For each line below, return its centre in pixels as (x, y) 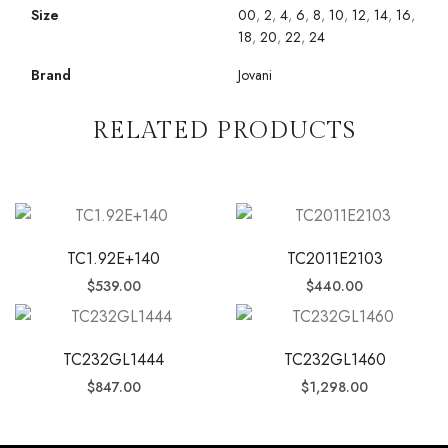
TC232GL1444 (113, 359)
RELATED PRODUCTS (224, 130)
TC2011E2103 (334, 258)
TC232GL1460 (334, 359)
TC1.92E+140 (113, 258)
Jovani (255, 74)
